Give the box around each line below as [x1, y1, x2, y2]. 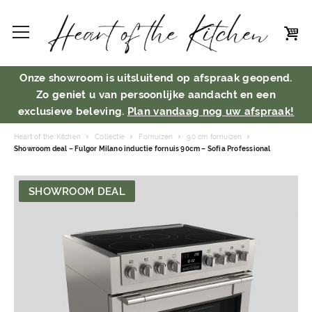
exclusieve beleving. [17, 105, 127, 117]
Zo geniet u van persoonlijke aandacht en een [36, 88, 276, 100]
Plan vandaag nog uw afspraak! [127, 105, 295, 117]
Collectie [95, 132, 125, 141]
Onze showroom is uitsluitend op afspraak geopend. [19, 72, 292, 84]
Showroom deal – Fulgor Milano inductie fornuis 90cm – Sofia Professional [14, 144, 271, 153]
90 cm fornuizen [187, 132, 242, 141]
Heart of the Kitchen [14, 132, 81, 141]
